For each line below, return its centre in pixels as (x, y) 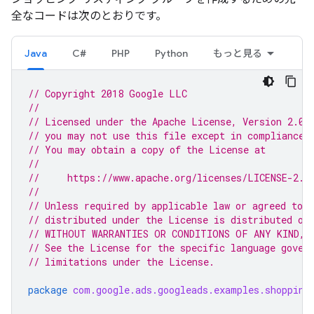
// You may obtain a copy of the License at (147, 149)
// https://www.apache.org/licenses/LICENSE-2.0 (169, 177)
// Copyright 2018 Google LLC (108, 93)
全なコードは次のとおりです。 (89, 15)
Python (171, 53)
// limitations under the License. (121, 261)
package (48, 289)
